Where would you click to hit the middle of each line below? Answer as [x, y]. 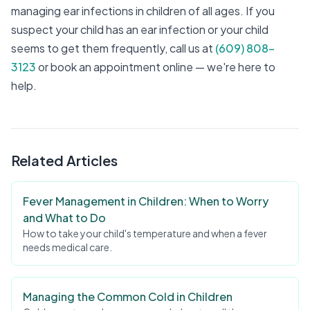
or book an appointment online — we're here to [157, 67]
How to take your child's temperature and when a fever [145, 233]
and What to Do [64, 218]
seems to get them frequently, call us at [112, 48]
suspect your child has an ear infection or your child [140, 29]
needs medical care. [67, 247]
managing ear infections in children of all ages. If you [143, 11]
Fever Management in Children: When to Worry [146, 201]
